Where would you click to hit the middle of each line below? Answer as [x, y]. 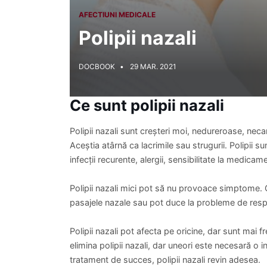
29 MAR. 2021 [153, 66]
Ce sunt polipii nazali [147, 105]
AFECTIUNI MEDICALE [117, 15]
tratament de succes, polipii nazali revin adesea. [165, 260]
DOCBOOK [98, 66]
